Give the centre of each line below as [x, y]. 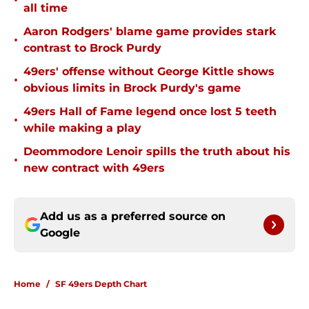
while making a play [82, 128]
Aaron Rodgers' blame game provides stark [150, 32]
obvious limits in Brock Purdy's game [132, 88]
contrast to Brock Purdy [92, 48]
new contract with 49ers [94, 168]
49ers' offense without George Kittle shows [149, 72]
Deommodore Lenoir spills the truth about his [157, 152]
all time [46, 8]
